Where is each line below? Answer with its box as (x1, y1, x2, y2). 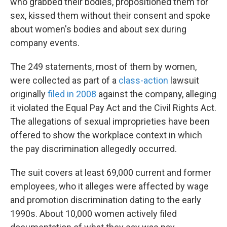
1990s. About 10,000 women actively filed (10, 208, 177, 219)
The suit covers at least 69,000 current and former (10, 167, 211, 178)
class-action (119, 75, 168, 86)
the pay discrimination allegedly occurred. (10, 143, 177, 154)
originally (10, 89, 48, 99)
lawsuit (168, 75, 199, 86)
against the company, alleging (96, 89, 216, 99)
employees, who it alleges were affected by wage (10, 181, 209, 192)
